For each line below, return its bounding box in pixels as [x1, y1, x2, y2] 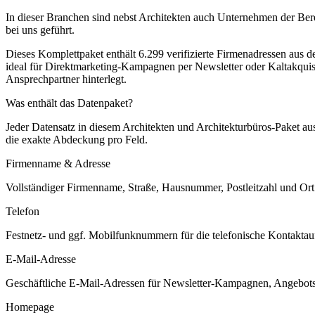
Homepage [6, 300, 54, 313]
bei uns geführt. [6, 23, 75, 36]
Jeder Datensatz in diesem [6, 120, 122, 133]
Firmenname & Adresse [6, 157, 110, 169]
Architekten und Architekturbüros [122, 120, 271, 133]
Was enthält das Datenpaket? [6, 96, 133, 109]
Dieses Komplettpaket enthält [6, 47, 139, 60]
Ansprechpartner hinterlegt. [6, 72, 127, 85]
